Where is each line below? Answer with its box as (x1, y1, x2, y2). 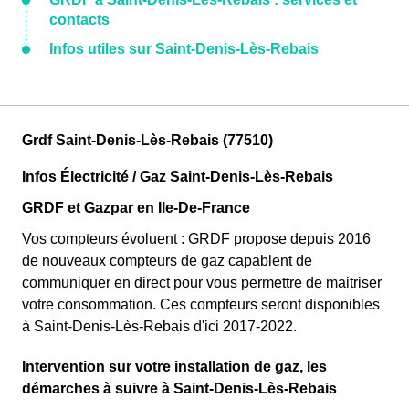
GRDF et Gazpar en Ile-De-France (22, 200, 250, 215)
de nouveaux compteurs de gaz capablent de (22, 253, 312, 268)
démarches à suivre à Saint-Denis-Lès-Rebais (22, 381, 337, 396)
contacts (49, 12, 110, 27)
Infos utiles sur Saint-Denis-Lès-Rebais (49, 41, 319, 57)
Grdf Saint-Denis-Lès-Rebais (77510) (22, 132, 273, 148)
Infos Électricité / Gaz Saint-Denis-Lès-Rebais (22, 169, 333, 184)
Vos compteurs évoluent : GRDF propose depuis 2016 (22, 231, 371, 246)
